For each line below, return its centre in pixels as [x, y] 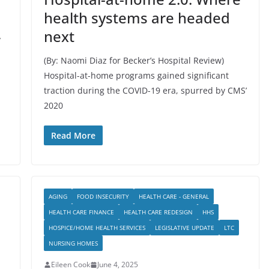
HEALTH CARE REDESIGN [158, 212]
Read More [73, 135]
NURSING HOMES [73, 243]
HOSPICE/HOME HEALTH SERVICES [97, 228]
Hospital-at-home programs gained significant [136, 75]
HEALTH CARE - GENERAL [174, 196]
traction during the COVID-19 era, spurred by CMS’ [145, 90]
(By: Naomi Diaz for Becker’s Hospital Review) [134, 60]
